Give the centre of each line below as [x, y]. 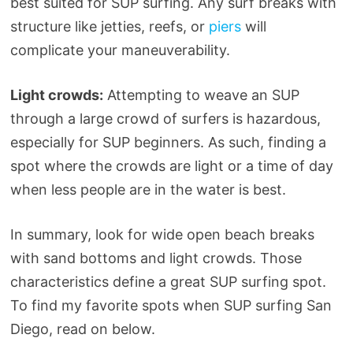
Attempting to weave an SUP [201, 95]
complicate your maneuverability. [120, 50]
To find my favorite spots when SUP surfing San [171, 305]
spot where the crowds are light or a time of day [171, 165]
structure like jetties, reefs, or [109, 26]
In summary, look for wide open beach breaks [162, 234]
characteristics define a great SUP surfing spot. [168, 281]
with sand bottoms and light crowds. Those [156, 258]
